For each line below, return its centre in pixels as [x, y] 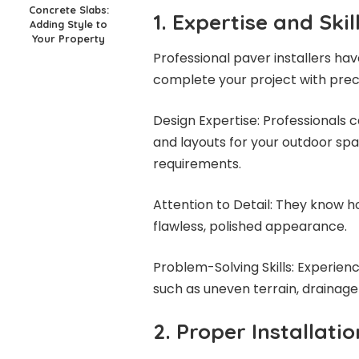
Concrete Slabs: [69, 9]
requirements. [197, 163]
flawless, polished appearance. [250, 226]
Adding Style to [69, 24]
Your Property [69, 38]
